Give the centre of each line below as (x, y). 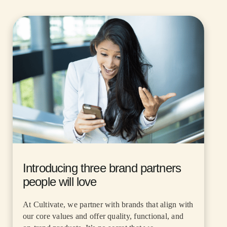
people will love (60, 182)
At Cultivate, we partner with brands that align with (108, 205)
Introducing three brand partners (102, 168)
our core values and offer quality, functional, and (103, 216)
